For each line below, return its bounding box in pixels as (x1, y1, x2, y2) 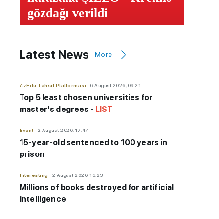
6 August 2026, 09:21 (90, 82, 141, 88)
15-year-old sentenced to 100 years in (20, 138, 168, 148)
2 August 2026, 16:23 (52, 172, 103, 178)
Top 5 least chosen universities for (20, 93, 153, 103)
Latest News (20, 47, 89, 62)
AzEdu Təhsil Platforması (20, 82, 86, 88)
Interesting (20, 172, 48, 178)
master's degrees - (20, 105, 95, 114)
